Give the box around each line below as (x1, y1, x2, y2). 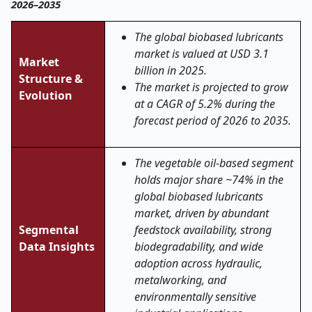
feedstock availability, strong (134, 222, 272, 237)
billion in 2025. (134, 63, 207, 78)
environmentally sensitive (134, 289, 256, 304)
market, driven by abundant (134, 205, 269, 221)
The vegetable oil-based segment (134, 155, 293, 171)
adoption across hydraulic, (134, 256, 263, 271)
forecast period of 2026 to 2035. (134, 113, 291, 128)
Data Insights (19, 239, 95, 254)
